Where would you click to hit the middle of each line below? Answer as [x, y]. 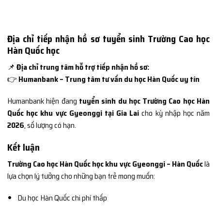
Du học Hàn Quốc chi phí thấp [62, 198]
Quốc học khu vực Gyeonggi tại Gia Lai [73, 113]
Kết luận [23, 147]
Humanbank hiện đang [43, 101]
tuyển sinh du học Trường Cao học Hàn [144, 101]
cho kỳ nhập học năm [175, 113]
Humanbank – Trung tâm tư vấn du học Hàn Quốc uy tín [109, 79]
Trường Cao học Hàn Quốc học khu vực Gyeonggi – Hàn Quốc [105, 164]
